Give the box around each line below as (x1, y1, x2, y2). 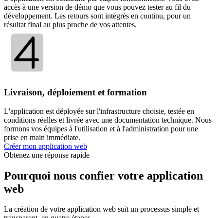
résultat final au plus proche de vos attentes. (4, 20, 137, 29)
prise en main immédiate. (4, 133, 80, 142)
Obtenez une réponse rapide (4, 150, 90, 159)
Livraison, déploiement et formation (4, 87, 147, 97)
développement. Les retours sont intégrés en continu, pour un (4, 12, 191, 20)
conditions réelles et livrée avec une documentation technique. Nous (4, 115, 212, 124)
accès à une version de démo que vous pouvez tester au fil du (4, 3, 191, 12)
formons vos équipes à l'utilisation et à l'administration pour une (4, 124, 198, 133)
